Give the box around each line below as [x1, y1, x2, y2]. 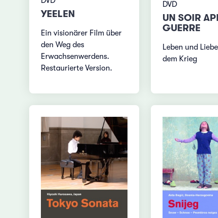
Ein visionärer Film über [41, 29, 122, 38]
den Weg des [41, 40, 85, 50]
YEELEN [41, 8, 75, 20]
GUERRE [162, 22, 200, 34]
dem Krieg [162, 54, 197, 64]
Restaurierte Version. [41, 64, 113, 73]
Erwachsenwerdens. [41, 52, 110, 61]
